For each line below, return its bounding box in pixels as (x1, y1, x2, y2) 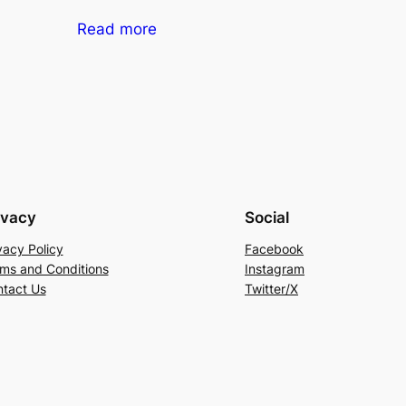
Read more (76, 20, 157, 39)
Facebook (245, 241, 304, 257)
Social (245, 208, 289, 227)
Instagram (245, 261, 304, 277)
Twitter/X (245, 281, 298, 297)
